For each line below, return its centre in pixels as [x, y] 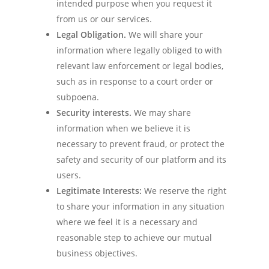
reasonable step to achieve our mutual [134, 237]
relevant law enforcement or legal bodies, [140, 66]
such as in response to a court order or [135, 81]
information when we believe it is [123, 128]
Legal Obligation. [92, 35]
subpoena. [78, 97]
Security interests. [95, 113]
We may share [162, 113]
